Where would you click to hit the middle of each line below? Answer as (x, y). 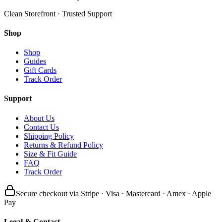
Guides (35, 61)
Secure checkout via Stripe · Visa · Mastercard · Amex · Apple (113, 193)
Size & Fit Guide (50, 154)
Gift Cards (40, 70)
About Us (39, 118)
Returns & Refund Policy (63, 145)
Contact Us (41, 127)
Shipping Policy (49, 136)
